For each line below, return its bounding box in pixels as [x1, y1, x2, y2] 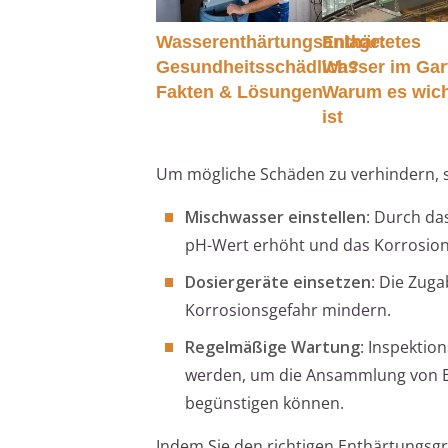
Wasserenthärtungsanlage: [156, 31, 386, 52]
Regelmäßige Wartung [185, 335, 360, 358]
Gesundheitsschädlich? [156, 56, 359, 77]
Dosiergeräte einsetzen [185, 270, 371, 293]
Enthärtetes [322, 31, 422, 52]
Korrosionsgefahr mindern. [185, 298, 391, 321]
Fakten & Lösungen [156, 81, 323, 102]
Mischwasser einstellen [185, 205, 366, 228]
